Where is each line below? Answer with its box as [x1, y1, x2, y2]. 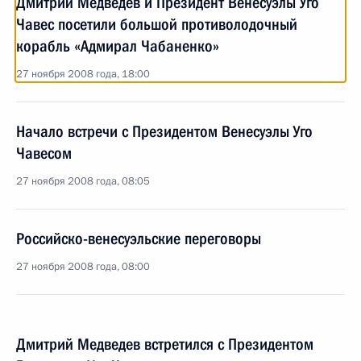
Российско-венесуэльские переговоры [16, 229, 261, 248]
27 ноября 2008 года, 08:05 [16, 174, 150, 189]
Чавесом [16, 143, 72, 163]
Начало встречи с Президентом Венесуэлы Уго [16, 122, 313, 141]
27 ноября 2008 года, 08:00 [16, 259, 150, 274]
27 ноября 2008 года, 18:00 [16, 67, 150, 81]
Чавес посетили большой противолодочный [16, 15, 297, 34]
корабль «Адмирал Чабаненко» [16, 36, 219, 56]
